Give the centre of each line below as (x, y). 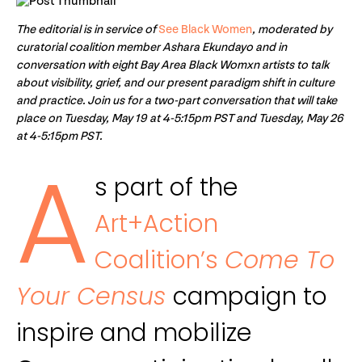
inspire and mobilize (134, 333)
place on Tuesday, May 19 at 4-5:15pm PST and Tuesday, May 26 (180, 118)
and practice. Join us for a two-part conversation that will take (177, 101)
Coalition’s (159, 260)
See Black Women (204, 29)
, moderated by (292, 29)
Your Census (91, 297)
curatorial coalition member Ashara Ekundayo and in (152, 47)
